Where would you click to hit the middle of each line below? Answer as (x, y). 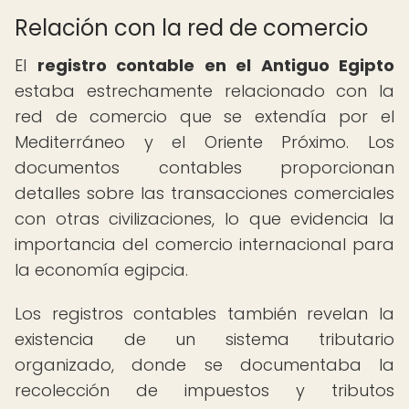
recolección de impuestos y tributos (204, 390)
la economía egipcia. (101, 270)
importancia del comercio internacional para (204, 244)
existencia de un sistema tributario (204, 339)
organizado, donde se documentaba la (204, 365)
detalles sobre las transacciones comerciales (204, 193)
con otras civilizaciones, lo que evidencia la (204, 219)
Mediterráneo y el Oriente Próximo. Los (204, 142)
